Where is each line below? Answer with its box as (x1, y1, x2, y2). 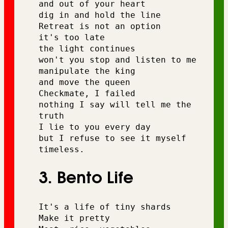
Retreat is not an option (39, 21, 166, 31)
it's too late (39, 32, 110, 42)
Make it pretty (39, 213, 115, 223)
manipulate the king (39, 66, 140, 76)
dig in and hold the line (39, 10, 166, 20)
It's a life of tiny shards (39, 202, 171, 212)
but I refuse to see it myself (39, 133, 191, 143)
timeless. (39, 144, 84, 154)
